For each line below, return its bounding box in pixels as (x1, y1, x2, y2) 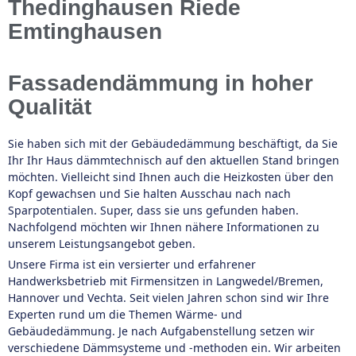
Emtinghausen (8, 19, 162, 44)
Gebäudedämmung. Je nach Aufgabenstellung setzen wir (8, 323, 315, 339)
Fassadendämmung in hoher (8, 71, 313, 95)
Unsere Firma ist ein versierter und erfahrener (8, 257, 256, 272)
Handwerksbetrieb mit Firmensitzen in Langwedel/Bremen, (8, 273, 323, 288)
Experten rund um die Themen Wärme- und (8, 307, 242, 322)
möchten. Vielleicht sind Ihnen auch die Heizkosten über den (8, 169, 334, 184)
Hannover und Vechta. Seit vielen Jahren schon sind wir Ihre (8, 290, 329, 305)
